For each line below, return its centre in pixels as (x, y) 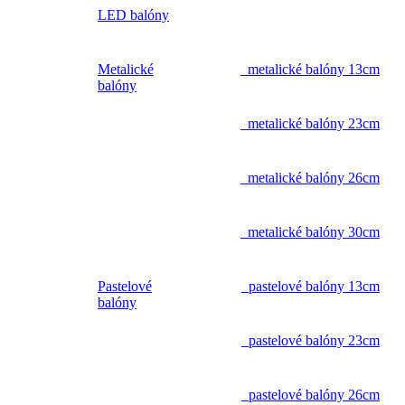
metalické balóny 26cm (310, 178)
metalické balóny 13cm (310, 70)
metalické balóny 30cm (310, 232)
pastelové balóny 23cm (311, 341)
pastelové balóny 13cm (311, 287)
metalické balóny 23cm (310, 124)
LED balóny (133, 15)
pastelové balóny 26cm (311, 395)
